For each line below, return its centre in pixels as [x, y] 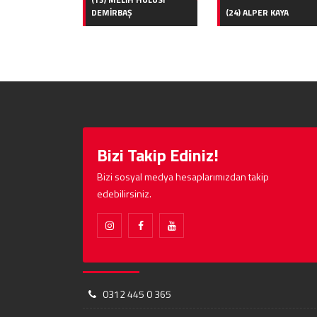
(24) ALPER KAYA [257, 12]
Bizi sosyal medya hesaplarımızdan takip [183, 176]
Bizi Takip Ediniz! [158, 155]
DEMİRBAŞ [111, 12]
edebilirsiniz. [124, 193]
